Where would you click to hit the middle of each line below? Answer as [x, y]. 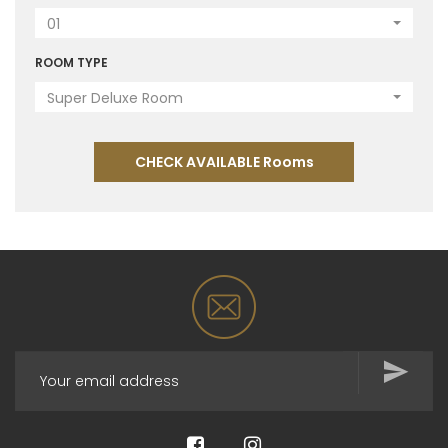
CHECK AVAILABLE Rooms [224, 162]
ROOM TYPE [71, 62]
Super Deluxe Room [115, 98]
